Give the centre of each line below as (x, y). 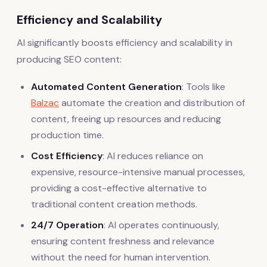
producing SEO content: (69, 59)
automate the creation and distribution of (152, 103)
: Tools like (204, 86)
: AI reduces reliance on (153, 156)
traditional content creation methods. (114, 204)
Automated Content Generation (106, 86)
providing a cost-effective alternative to (119, 188)
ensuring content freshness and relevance (123, 241)
